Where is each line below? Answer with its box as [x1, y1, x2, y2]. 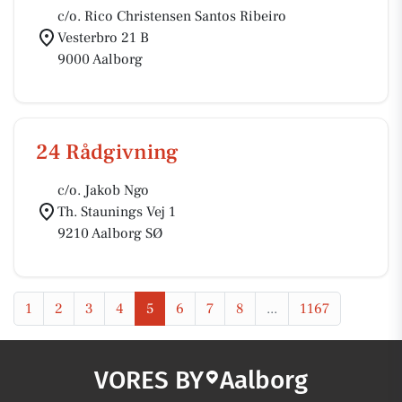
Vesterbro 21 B [57, 29, 149, 47]
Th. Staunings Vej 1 [57, 203, 176, 221]
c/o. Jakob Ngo [57, 181, 149, 199]
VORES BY [94, 365, 204, 395]
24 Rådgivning [36, 138, 179, 166]
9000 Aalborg [57, 50, 143, 68]
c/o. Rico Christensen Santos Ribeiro [57, 7, 286, 25]
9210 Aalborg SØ [57, 224, 162, 242]
